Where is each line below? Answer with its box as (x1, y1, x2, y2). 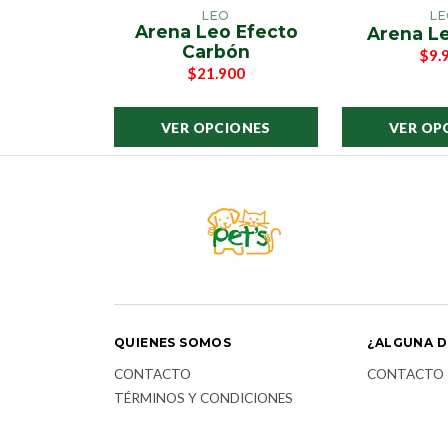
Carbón (182, 41, 250, 63)
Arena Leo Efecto (134, 21, 298, 43)
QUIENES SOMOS (114, 335, 232, 351)
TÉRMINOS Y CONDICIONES (114, 390, 293, 407)
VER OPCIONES (161, 118, 271, 136)
